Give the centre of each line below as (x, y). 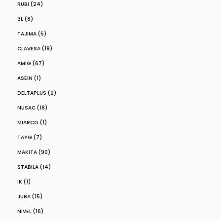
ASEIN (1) (29, 78)
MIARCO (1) (32, 123)
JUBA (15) (30, 197)
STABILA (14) (34, 167)
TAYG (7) (30, 137)
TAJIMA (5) (32, 34)
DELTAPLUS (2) (37, 93)
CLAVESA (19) (35, 49)
